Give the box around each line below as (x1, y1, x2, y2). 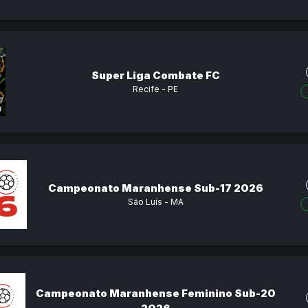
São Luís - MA (127, 196, 184, 207)
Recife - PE (133, 83, 178, 94)
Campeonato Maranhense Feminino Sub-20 (35, 286, 276, 300)
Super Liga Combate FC (91, 68, 220, 82)
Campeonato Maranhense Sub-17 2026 (47, 181, 263, 195)
